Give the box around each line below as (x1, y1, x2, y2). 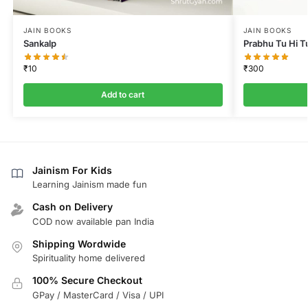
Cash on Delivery (32, 201, 113, 213)
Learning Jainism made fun (32, 179, 147, 190)
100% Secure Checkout (32, 274, 142, 287)
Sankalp (23, 38, 56, 49)
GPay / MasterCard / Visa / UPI (32, 289, 164, 300)
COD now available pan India (32, 215, 154, 227)
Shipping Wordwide (32, 237, 126, 250)
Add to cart (101, 89, 145, 100)
